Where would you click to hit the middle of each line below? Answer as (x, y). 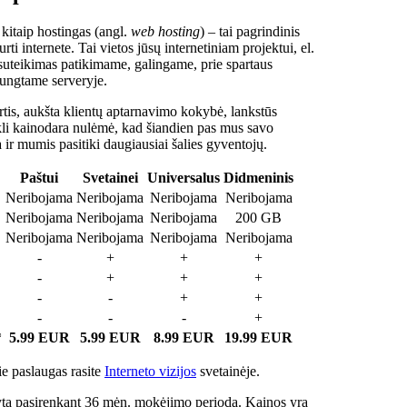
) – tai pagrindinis (250, 31)
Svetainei (110, 177)
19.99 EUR (258, 337)
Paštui (39, 177)
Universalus (184, 177)
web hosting (165, 31)
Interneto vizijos (150, 371)
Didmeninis (258, 177)
